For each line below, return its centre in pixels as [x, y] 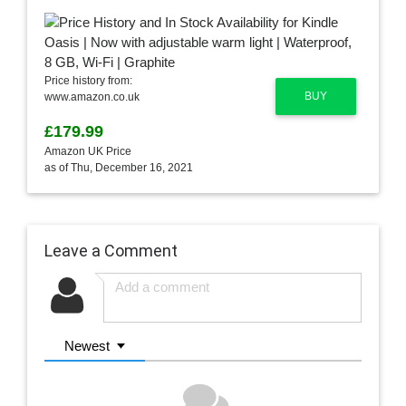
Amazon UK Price [87, 152]
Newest [87, 345]
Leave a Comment [111, 250]
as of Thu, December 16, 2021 [118, 168]
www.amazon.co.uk [92, 97]
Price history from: [88, 81]
